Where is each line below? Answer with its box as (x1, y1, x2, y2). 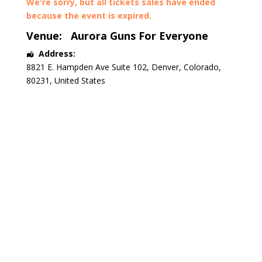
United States (54, 75, 105, 86)
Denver (151, 61, 179, 73)
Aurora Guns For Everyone (70, 29, 208, 43)
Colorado (183, 61, 219, 73)
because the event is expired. (26, 10, 151, 21)
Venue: (26, 29, 62, 43)
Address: (38, 48, 75, 59)
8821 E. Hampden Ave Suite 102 (26, 61, 147, 73)
